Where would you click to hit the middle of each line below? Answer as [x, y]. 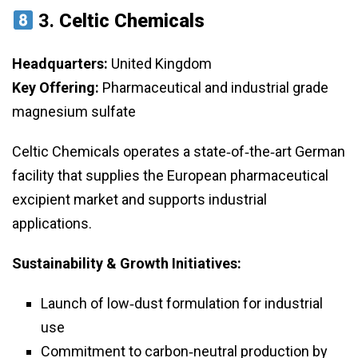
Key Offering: [56, 88]
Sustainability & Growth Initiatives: [127, 264]
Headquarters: [60, 64]
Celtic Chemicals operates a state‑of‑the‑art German [179, 152]
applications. [52, 224]
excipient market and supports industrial [139, 200]
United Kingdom [160, 64]
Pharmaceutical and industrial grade [214, 88]
